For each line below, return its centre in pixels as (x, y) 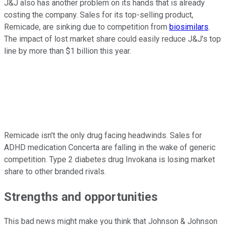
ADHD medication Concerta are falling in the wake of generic (110, 147)
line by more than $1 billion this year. (68, 51)
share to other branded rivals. (56, 171)
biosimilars (189, 27)
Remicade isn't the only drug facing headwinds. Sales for (103, 135)
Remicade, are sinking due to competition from (87, 27)
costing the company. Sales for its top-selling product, (99, 15)
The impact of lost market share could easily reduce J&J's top (113, 39)
